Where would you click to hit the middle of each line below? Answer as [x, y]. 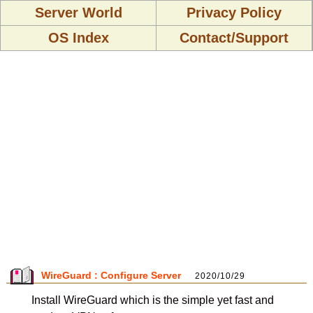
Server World [78, 13]
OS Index [78, 38]
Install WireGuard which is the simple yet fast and [152, 300]
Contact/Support [234, 38]
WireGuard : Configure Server [111, 275]
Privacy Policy [234, 13]
